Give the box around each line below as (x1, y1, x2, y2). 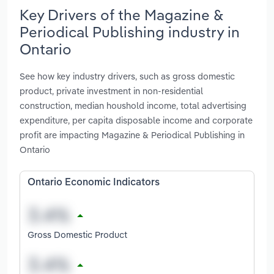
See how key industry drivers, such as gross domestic (20, 70, 235, 83)
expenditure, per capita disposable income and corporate (20, 114, 253, 127)
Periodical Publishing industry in (20, 22, 240, 41)
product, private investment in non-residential (20, 85, 203, 97)
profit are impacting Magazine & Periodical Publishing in (20, 129, 245, 141)
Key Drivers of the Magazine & (20, 5, 223, 24)
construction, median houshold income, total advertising (20, 100, 246, 112)
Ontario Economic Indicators (28, 178, 160, 188)
